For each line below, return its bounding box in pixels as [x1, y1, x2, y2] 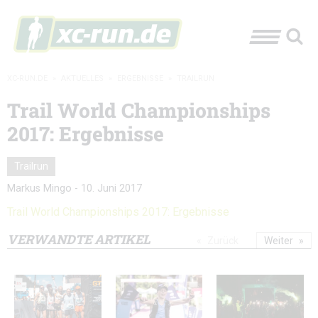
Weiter [264, 234, 293, 246]
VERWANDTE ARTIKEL [7, 230, 150, 248]
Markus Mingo [7, 182, 72, 194]
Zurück [207, 234, 238, 246]
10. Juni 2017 [81, 182, 142, 194]
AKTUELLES [61, 74, 104, 83]
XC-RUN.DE [7, 74, 48, 83]
